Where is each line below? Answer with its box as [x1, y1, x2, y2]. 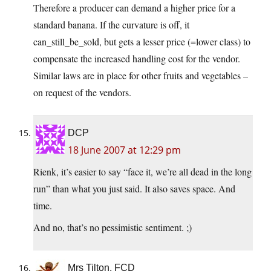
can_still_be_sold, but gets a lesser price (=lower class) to [33, 35, 250, 48]
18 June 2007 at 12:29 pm [68, 143, 181, 157]
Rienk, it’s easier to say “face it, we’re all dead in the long [33, 165, 252, 178]
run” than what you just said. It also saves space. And [33, 182, 235, 195]
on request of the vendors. [33, 86, 131, 99]
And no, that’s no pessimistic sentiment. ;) [33, 221, 192, 234]
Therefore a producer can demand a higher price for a [33, 1, 235, 15]
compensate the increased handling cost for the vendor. [33, 52, 240, 65]
